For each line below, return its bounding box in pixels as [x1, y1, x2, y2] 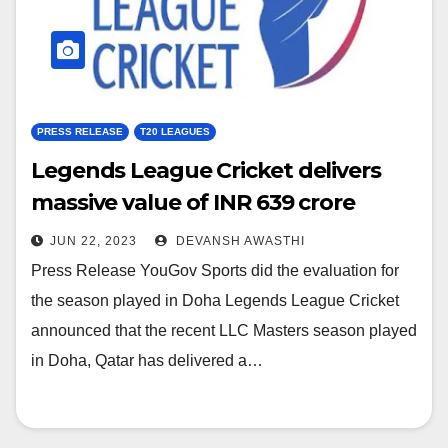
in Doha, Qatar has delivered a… [31, 352, 263, 370]
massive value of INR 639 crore [31, 189, 355, 217]
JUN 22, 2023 [50, 234, 137, 249]
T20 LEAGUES [140, 126, 210, 138]
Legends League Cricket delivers [31, 157, 381, 185]
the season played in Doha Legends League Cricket [31, 292, 399, 310]
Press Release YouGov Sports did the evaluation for [31, 262, 399, 280]
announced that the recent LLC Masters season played [31, 322, 417, 340]
